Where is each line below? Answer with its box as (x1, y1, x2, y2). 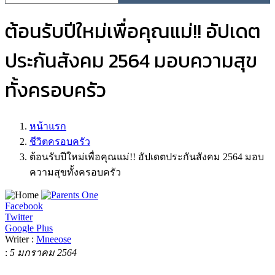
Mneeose (36, 233, 71, 244)
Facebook (5, 200, 43, 211)
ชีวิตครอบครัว (29, 136, 90, 147)
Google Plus (5, 222, 53, 233)
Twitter (5, 211, 33, 222)
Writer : (5, 233, 36, 244)
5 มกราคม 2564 (10, 247, 77, 258)
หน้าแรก (29, 120, 66, 131)
